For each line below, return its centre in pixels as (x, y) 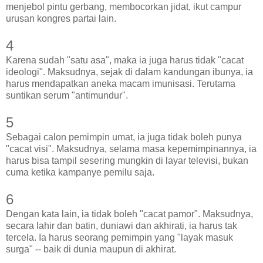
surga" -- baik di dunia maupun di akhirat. (91, 249)
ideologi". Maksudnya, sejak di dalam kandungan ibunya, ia (129, 72)
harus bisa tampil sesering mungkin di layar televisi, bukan (127, 160)
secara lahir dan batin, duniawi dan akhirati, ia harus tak (122, 225)
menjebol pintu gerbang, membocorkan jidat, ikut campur (124, 6)
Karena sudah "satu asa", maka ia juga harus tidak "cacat (125, 60)
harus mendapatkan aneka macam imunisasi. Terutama (121, 83)
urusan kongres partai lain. (61, 18)
